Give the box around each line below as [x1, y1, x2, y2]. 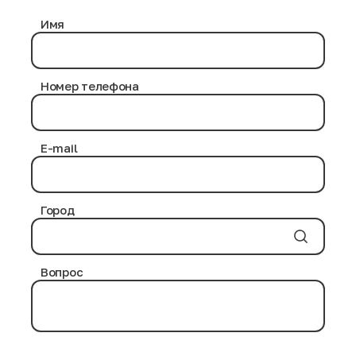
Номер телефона [41, 79, 139, 93]
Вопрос [41, 265, 83, 279]
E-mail [41, 141, 78, 155]
